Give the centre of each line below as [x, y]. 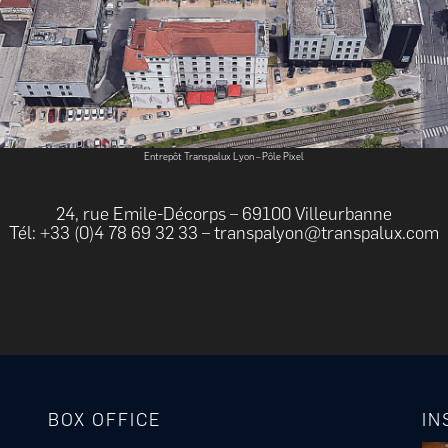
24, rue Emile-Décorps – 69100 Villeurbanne [223, 213]
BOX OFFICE [105, 419]
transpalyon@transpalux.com [326, 232]
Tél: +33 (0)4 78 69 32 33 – [111, 232]
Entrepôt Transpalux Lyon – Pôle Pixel [223, 156]
